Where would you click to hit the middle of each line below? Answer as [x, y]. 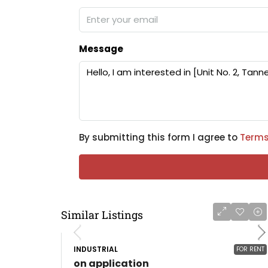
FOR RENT [250, 249]
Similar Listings [102, 215]
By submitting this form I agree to [159, 137]
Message [101, 49]
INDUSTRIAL [96, 249]
